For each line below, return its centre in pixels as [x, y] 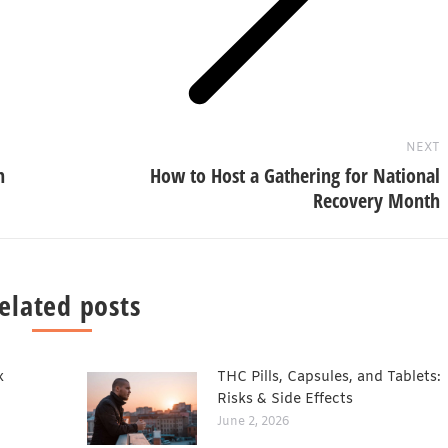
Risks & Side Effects [285, 399]
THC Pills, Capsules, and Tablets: [329, 377]
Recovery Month [376, 200]
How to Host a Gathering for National [295, 175]
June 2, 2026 [253, 421]
